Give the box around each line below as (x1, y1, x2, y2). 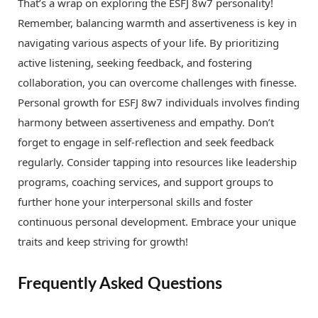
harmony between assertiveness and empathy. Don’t (18, 114, 274, 129)
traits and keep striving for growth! (18, 234, 188, 248)
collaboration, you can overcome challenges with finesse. (18, 75, 297, 89)
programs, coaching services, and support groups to (18, 174, 273, 189)
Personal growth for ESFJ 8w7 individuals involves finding (18, 94, 300, 109)
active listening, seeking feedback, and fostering (18, 55, 252, 70)
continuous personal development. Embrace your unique (18, 214, 296, 229)
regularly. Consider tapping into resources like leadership (18, 154, 297, 169)
